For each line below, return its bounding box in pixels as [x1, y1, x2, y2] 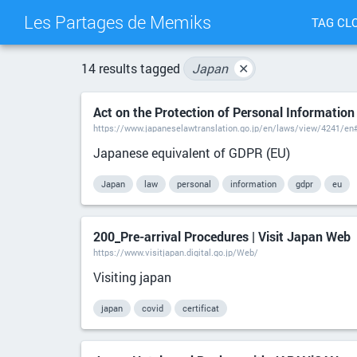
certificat [182, 302, 219, 314]
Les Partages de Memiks [24, 10, 211, 33]
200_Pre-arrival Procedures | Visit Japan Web [93, 228, 351, 245]
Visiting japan [93, 269, 171, 285]
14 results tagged [81, 60, 183, 76]
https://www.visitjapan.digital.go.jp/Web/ [93, 246, 258, 258]
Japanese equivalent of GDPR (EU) [93, 144, 290, 161]
